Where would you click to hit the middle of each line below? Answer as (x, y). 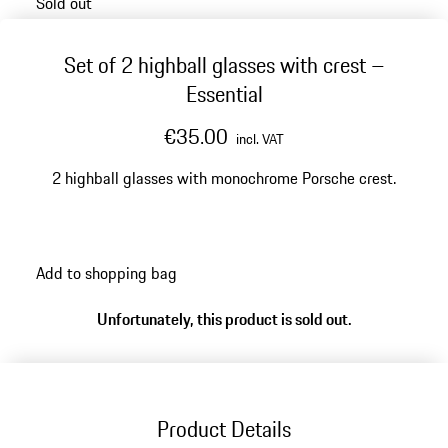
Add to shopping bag (106, 272)
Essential (224, 94)
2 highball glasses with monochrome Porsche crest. (224, 178)
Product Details (224, 428)
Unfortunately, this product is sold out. (224, 319)
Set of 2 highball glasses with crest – (224, 65)
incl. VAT (260, 139)
